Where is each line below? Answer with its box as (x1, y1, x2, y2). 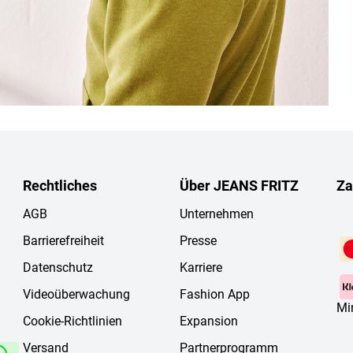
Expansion (179, 314, 238, 329)
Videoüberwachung (22, 287, 130, 303)
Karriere (179, 260, 222, 276)
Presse (179, 233, 217, 249)
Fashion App (179, 287, 250, 303)
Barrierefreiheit (22, 233, 104, 249)
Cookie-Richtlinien (22, 314, 122, 329)
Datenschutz (22, 260, 93, 276)
